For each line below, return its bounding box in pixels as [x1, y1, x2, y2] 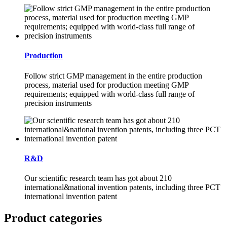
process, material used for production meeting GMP [24, 80, 188, 89]
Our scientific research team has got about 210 [24, 174, 172, 183]
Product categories [4, 211, 102, 225]
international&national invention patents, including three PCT [24, 183, 220, 192]
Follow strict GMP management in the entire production [24, 71, 202, 80]
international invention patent [24, 192, 117, 201]
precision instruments [24, 98, 92, 107]
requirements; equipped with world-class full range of [24, 89, 195, 98]
